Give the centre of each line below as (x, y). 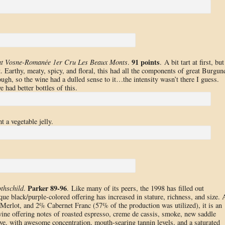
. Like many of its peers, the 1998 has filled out (135, 188)
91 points (145, 62)
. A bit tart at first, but (192, 62)
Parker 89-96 (47, 188)
